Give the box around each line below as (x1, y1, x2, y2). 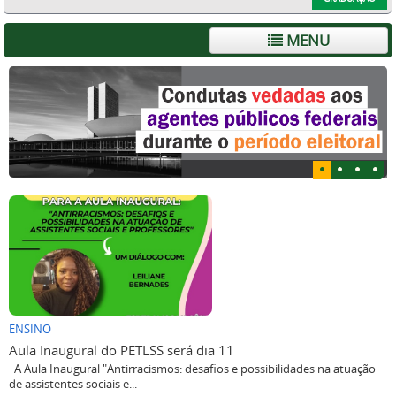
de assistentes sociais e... (9, 377, 137, 392)
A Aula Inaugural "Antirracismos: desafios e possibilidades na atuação (9, 362, 376, 377)
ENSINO (9, 322, 51, 338)
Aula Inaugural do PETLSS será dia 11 (9, 341, 234, 360)
